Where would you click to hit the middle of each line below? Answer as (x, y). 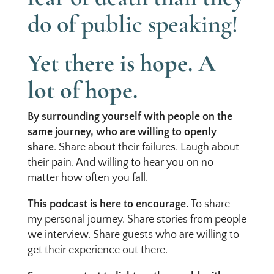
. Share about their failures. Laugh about (146, 147)
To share (209, 204)
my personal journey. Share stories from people (137, 220)
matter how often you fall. (87, 178)
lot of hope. (85, 90)
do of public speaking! (132, 24)
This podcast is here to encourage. (108, 204)
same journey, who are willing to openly (122, 132)
